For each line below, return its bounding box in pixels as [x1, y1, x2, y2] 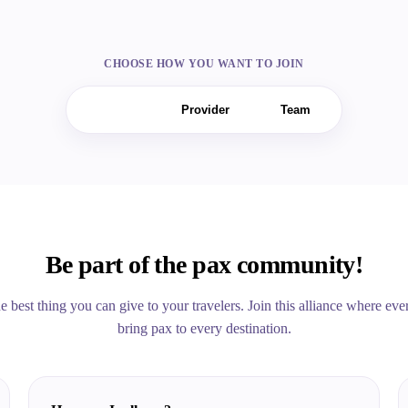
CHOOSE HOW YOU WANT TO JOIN [104, 57, 304, 70]
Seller [97, 103, 130, 117]
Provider [181, 103, 229, 117]
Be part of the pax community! [45, 250, 363, 279]
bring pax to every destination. [117, 321, 291, 336]
